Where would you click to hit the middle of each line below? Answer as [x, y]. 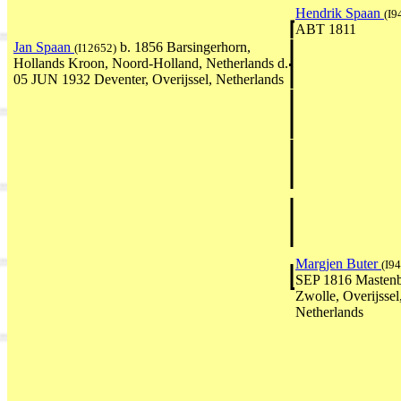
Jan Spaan [44, 47]
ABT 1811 [326, 30]
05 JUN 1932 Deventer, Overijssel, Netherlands [149, 80]
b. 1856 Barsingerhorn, [183, 47]
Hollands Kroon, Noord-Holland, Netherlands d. [151, 64]
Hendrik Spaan [340, 13]
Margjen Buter [338, 264]
